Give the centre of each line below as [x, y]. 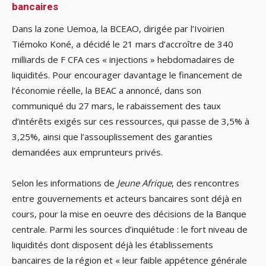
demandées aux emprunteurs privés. [87, 152]
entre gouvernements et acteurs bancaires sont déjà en [127, 199]
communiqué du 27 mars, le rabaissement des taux [116, 106]
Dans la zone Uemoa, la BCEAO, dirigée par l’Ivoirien [118, 29]
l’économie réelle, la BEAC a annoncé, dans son [107, 91]
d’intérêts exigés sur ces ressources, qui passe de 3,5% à [131, 121]
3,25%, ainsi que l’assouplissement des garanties [112, 137]
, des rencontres [205, 183]
